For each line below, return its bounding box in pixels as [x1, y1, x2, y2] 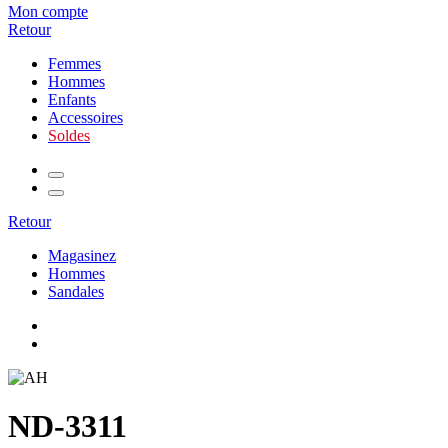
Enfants [48, 91, 96, 108]
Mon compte [8, 3, 88, 20]
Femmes [48, 55, 101, 72]
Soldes [48, 127, 90, 144]
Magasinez [48, 247, 116, 264]
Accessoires [48, 109, 123, 126]
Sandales [48, 283, 104, 300]
